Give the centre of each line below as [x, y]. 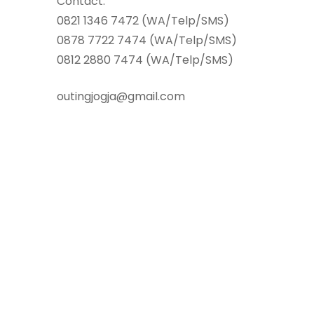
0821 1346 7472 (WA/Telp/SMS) [143, 20]
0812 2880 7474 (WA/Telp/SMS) [145, 60]
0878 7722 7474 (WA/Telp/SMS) [147, 40]
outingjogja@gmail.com [121, 96]
